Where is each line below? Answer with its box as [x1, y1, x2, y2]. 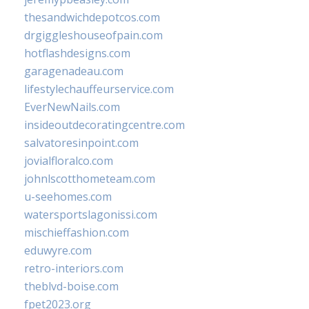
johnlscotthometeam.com [24, 171, 155, 186]
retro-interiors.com [24, 261, 123, 276]
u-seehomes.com [24, 189, 112, 204]
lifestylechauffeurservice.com [24, 81, 174, 97]
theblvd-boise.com [24, 279, 119, 294]
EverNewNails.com [24, 99, 120, 114]
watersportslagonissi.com [24, 207, 157, 222]
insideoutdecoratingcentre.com [24, 117, 185, 132]
